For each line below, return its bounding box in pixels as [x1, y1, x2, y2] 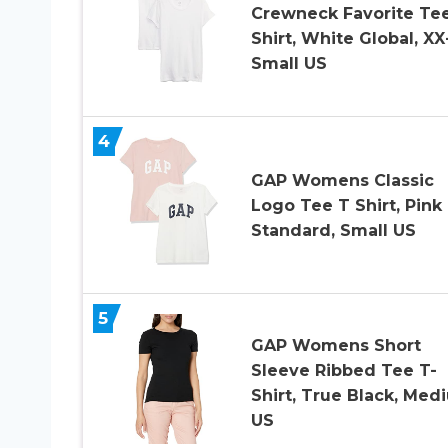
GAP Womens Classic [250, 170, 434, 190]
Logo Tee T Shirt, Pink [250, 195, 442, 215]
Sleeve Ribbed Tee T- [250, 360, 437, 380]
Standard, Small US [250, 220, 416, 240]
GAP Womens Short [250, 335, 421, 355]
